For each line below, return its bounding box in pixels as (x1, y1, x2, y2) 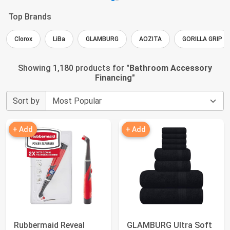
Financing (95, 73, 132, 83)
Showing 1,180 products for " (18, 63, 129, 73)
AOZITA (139, 35, 162, 43)
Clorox (14, 35, 32, 43)
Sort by (13, 96, 40, 106)
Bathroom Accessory (129, 63, 212, 73)
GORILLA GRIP (182, 35, 222, 43)
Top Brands (8, 12, 51, 22)
